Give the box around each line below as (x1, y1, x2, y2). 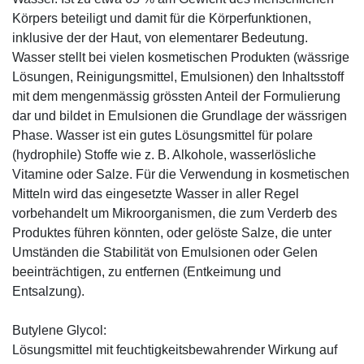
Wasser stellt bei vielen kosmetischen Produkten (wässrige (12, 50, 349, 64)
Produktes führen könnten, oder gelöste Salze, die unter (12, 225, 331, 240)
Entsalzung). (12, 284, 84, 298)
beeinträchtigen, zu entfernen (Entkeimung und (12, 264, 281, 279)
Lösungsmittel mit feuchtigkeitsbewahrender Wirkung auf (12, 342, 337, 357)
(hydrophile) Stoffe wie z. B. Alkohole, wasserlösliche (12, 147, 316, 162)
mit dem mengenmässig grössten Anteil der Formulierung (12, 89, 340, 103)
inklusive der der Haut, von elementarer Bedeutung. (12, 30, 308, 45)
